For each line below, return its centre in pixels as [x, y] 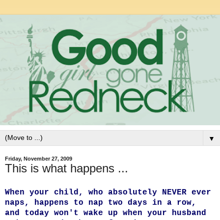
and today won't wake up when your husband [106, 213]
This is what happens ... [67, 168]
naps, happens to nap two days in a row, [101, 203]
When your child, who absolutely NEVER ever [108, 192]
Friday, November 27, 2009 [39, 159]
